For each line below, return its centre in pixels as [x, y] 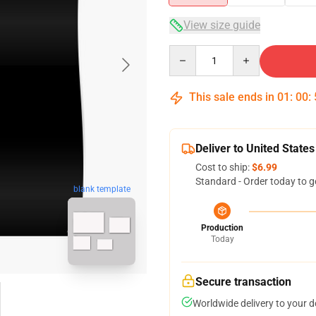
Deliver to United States [255, 148]
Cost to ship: [224, 167]
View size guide [222, 25]
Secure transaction [243, 282]
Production [222, 228]
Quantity [188, 51]
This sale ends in [232, 97]
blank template [102, 189]
